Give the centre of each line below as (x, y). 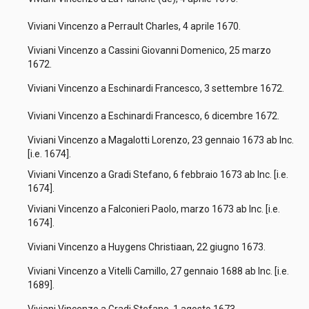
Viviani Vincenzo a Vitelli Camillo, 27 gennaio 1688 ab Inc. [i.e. (158, 271)
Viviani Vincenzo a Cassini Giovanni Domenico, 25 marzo (149, 50)
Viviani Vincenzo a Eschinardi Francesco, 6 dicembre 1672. (156, 116)
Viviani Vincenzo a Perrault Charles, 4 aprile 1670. (136, 26)
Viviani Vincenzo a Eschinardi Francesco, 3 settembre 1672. (158, 88)
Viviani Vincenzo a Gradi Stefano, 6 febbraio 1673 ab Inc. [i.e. (158, 175)
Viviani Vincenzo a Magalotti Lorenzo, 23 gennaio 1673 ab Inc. (161, 140)
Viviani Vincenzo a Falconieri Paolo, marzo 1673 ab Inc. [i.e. (154, 209)
